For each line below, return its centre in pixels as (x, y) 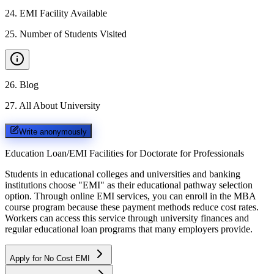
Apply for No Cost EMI (51, 258)
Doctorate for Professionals (192, 153)
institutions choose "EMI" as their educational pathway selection (129, 185)
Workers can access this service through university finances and (127, 218)
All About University (60, 106)
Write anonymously (53, 131)
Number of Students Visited (73, 34)
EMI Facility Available (63, 13)
